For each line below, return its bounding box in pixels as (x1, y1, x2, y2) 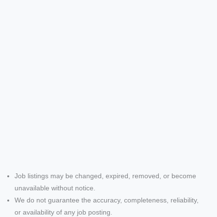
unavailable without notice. (15, 184, 95, 192)
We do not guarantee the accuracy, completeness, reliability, (15, 196, 199, 204)
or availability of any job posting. (15, 208, 112, 216)
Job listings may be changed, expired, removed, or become (15, 172, 196, 180)
